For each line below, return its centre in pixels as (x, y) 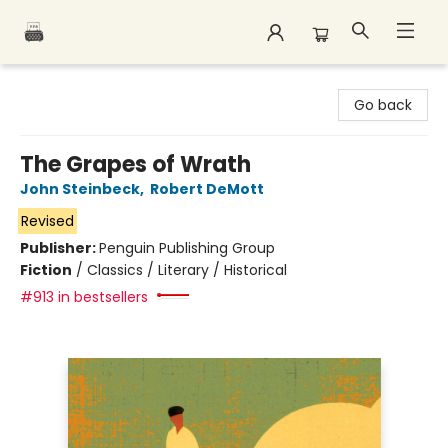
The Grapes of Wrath (135, 164)
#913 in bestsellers (84, 297)
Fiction (46, 270)
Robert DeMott (207, 189)
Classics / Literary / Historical (187, 270)
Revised (47, 221)
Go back (383, 105)
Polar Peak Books (72, 83)
